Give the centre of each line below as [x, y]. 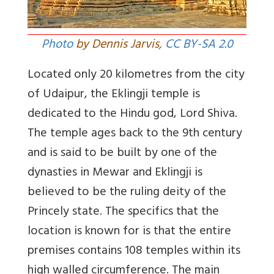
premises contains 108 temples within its [134, 251]
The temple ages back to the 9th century [135, 134]
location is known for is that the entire [129, 232]
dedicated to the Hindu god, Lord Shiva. [132, 114]
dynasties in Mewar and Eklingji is [115, 173]
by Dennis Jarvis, [119, 45]
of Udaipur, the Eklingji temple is [114, 95]
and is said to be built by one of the [122, 154]
